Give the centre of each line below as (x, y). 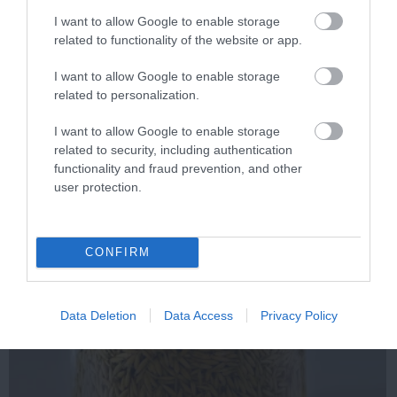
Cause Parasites (80, 147)
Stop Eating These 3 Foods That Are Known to (189, 130)
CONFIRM (117, 252)
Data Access (198, 315)
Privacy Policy (299, 315)
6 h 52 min (87, 287)
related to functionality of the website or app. (178, 39)
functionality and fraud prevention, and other (178, 168)
